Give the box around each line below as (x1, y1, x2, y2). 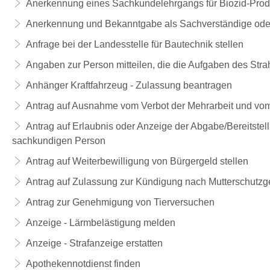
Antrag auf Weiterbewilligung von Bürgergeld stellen (25, 156, 248, 166)
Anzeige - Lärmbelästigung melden (25, 218, 175, 228)
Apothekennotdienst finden (25, 259, 140, 269)
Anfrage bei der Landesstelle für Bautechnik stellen (25, 39, 243, 49)
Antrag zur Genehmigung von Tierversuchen (25, 197, 215, 207)
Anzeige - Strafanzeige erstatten (25, 238, 163, 248)
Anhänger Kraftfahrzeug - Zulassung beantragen (25, 80, 232, 90)
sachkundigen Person (12, 136, 105, 146)
